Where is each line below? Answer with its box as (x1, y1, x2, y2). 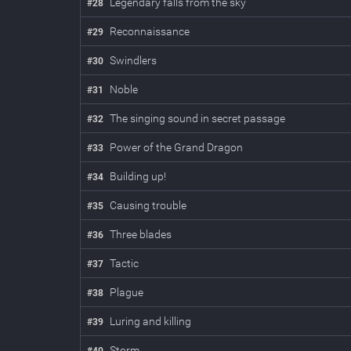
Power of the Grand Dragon (110, 141, 243, 154)
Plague (110, 286, 143, 299)
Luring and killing (110, 315, 191, 327)
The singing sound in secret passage (110, 112, 285, 125)
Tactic (110, 257, 139, 270)
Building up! (110, 170, 166, 183)
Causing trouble (110, 199, 186, 212)
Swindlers (110, 54, 157, 67)
